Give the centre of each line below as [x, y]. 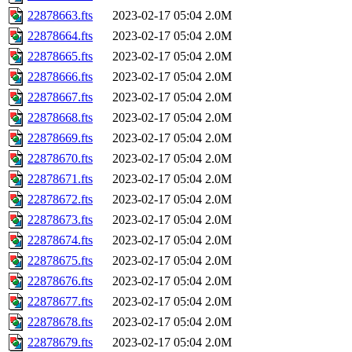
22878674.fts [60, 240]
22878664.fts [60, 36]
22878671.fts [60, 179]
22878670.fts [60, 159]
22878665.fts [60, 57]
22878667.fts [60, 97]
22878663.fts [60, 16]
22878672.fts [60, 200]
